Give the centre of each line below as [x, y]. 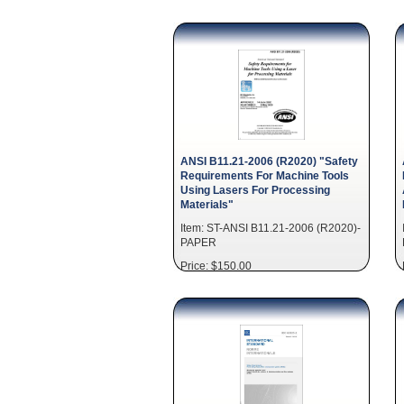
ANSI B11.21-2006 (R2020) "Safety [269, 161]
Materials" [207, 204]
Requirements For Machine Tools [265, 175]
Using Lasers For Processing [255, 190]
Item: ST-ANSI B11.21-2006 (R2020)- [271, 228]
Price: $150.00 [216, 266]
